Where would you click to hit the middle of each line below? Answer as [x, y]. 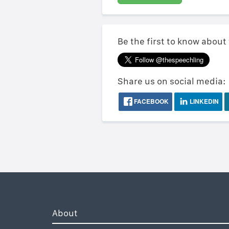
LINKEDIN [203, 101]
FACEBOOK [150, 101]
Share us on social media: [171, 81]
